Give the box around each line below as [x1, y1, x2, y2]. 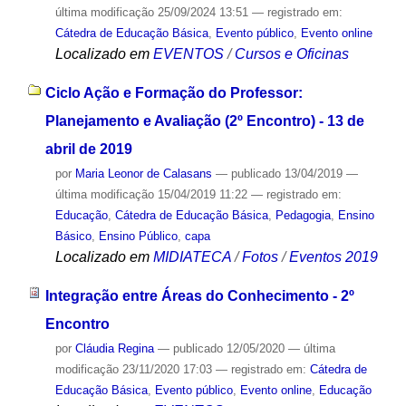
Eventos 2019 [288, 249, 378, 266]
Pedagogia [275, 208, 331, 223]
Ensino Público [98, 229, 178, 244]
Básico [54, 229, 92, 244]
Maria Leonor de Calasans [74, 167, 212, 181]
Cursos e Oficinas [234, 46, 349, 63]
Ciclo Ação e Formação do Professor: [44, 85, 303, 101]
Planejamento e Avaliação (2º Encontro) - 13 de [44, 113, 364, 130]
